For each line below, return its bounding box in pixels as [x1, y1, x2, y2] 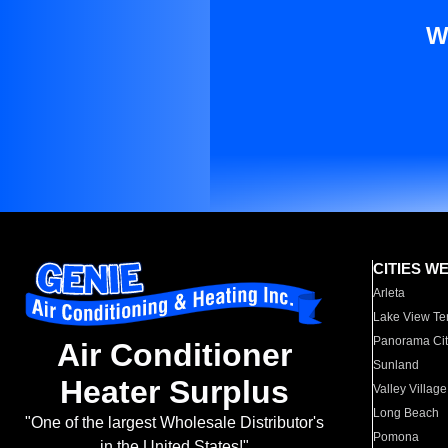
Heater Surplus [59, 374, 289, 411]
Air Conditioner [56, 337, 292, 374]
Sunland [373, 358, 420, 372]
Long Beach [373, 406, 440, 420]
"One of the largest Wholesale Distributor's [24, 414, 324, 432]
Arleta [373, 286, 406, 300]
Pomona [373, 430, 420, 444]
